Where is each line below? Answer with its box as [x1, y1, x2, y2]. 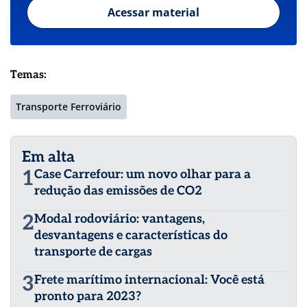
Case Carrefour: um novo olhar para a [34, 167, 251, 182]
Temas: [10, 68, 47, 82]
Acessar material [107, 4, 199, 20]
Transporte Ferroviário [16, 99, 121, 113]
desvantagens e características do [34, 228, 228, 243]
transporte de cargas [34, 244, 152, 259]
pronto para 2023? [34, 288, 141, 304]
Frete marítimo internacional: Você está [34, 272, 265, 287]
